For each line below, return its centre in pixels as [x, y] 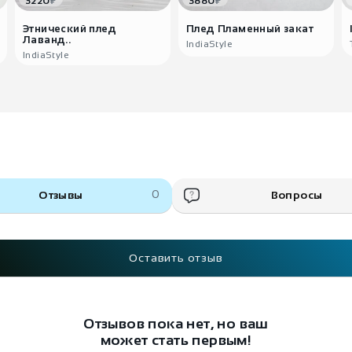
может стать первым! [176, 340]
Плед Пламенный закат [250, 29]
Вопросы [297, 195]
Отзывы [61, 195]
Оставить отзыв [176, 258]
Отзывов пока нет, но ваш [176, 324]
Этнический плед [70, 29]
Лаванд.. [47, 40]
